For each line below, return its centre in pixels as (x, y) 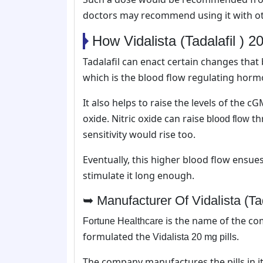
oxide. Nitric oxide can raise (144, 118)
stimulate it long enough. (139, 175)
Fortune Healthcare (123, 221)
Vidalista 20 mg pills (195, 237)
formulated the (118, 236)
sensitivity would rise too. (139, 134)
